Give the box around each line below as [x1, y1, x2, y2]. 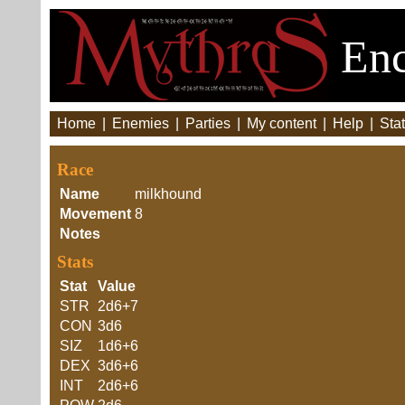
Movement [60, 206, 131, 221]
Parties [185, 116, 231, 131]
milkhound [135, 186, 202, 202]
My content [247, 116, 316, 131]
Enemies [112, 116, 169, 131]
